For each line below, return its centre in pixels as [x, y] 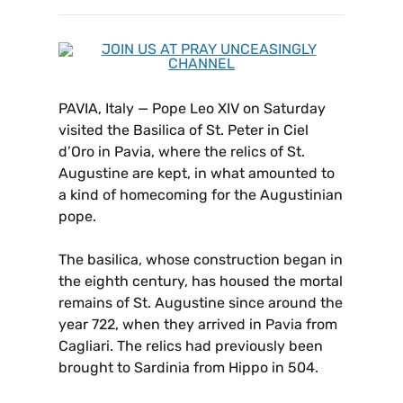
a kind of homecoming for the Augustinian [201, 195]
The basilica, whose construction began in [201, 260]
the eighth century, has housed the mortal [201, 282]
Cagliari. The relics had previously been [191, 346]
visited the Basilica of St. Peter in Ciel [184, 130]
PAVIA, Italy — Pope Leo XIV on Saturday [192, 109]
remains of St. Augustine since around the [201, 303]
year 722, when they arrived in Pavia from [198, 325]
